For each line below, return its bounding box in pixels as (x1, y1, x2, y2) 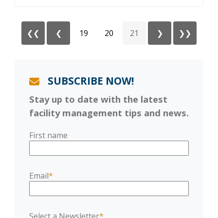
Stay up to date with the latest (29, 92, 167, 105)
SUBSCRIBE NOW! (45, 73, 134, 88)
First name (29, 129, 68, 141)
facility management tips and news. (29, 106, 189, 119)
